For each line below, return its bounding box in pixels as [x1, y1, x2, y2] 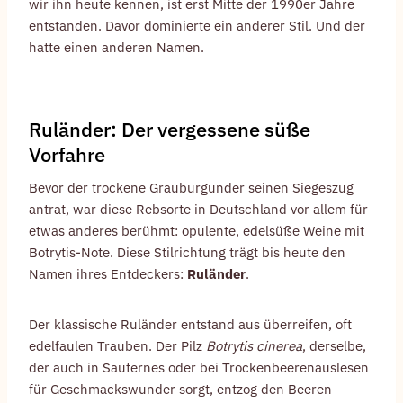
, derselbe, [302, 337, 366, 355]
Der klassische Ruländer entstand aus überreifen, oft [29, 316, 352, 334]
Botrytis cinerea [206, 337, 302, 355]
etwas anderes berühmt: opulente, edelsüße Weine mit [29, 222, 364, 240]
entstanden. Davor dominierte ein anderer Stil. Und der [29, 17, 365, 35]
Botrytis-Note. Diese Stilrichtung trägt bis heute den [29, 244, 345, 262]
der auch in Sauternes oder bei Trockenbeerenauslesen [29, 359, 369, 377]
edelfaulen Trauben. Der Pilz [29, 337, 206, 355]
